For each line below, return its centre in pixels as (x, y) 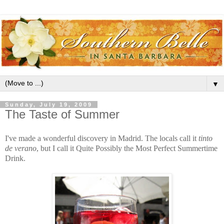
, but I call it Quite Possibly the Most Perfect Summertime (127, 148)
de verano (21, 148)
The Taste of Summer (62, 114)
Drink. (16, 158)
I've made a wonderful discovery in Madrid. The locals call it (102, 138)
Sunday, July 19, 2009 (49, 105)
